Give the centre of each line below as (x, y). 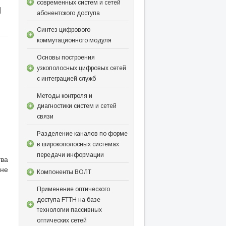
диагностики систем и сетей (76, 106)
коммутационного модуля (74, 41)
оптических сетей (62, 221)
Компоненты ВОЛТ (64, 172)
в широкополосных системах (78, 144)
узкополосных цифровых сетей (81, 68)
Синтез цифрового (63, 30)
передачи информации (70, 155)
